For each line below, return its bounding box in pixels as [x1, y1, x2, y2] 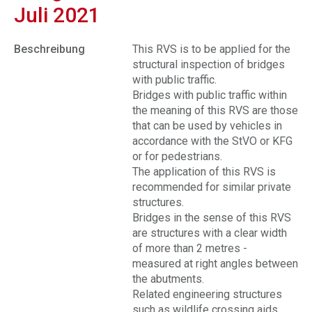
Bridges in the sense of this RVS [132, 211, 291, 224]
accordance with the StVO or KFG [132, 134, 292, 148]
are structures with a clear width [132, 226, 287, 240]
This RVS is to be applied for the [132, 42, 290, 56]
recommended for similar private [132, 180, 291, 194]
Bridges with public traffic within [132, 88, 287, 102]
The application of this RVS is [132, 165, 276, 178]
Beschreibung [14, 42, 85, 56]
